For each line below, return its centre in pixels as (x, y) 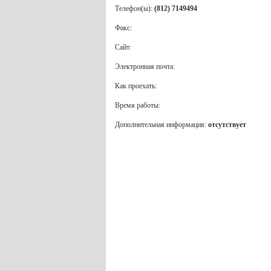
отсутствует (227, 124)
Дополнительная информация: (161, 124)
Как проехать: (135, 86)
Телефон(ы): (134, 8)
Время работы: (137, 105)
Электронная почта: (145, 66)
